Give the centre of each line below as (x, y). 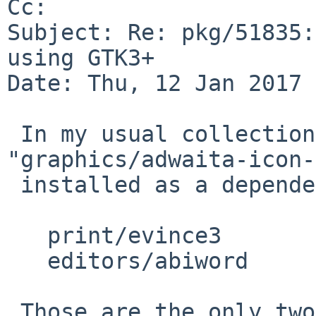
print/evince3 (27, 235)
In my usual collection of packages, (14, 134)
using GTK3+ (81, 57)
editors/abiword (27, 261)
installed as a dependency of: (14, 184)
